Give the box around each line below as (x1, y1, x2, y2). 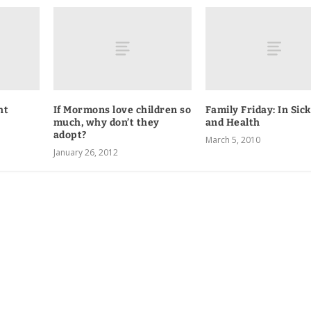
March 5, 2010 (205, 133, 260, 146)
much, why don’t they (53, 116, 160, 128)
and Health (205, 116, 260, 128)
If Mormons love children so (53, 103, 192, 116)
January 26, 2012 (53, 146, 118, 158)
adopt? (53, 128, 87, 141)
